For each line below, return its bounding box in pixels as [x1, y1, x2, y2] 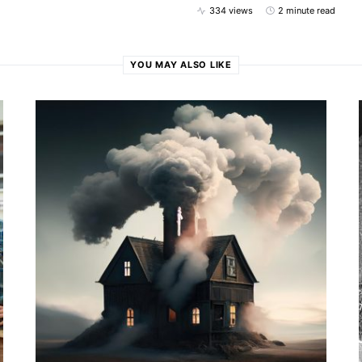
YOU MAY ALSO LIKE [130, 59, 232, 71]
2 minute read [278, 5, 335, 17]
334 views [209, 5, 253, 17]
